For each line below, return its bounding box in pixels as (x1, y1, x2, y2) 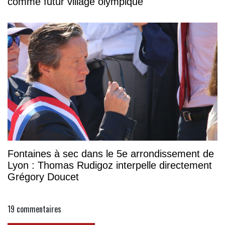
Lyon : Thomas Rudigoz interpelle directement (8, 159, 212, 171)
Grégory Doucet (8, 171, 79, 182)
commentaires (17, 202, 61, 215)
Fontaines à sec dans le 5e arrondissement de (8, 148, 214, 159)
